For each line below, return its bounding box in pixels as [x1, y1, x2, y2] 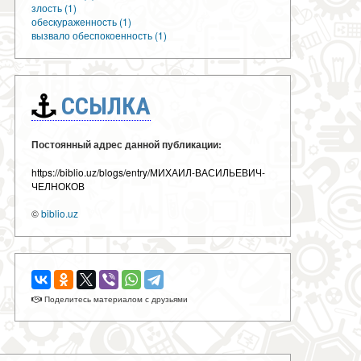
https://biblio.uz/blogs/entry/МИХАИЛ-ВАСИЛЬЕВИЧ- [31, 164, 265, 179]
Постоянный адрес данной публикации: [31, 136, 222, 151]
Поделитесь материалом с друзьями [42, 293, 188, 305]
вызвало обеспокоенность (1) [31, 27, 167, 42]
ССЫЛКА [56, 91, 151, 120]
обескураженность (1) [31, 14, 131, 28]
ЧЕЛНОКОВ [31, 178, 85, 193]
